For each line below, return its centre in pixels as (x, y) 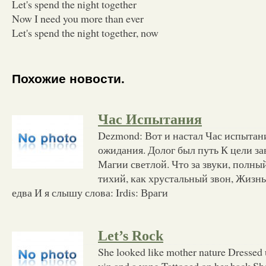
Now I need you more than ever (78, 18)
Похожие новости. (68, 79)
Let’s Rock (131, 235)
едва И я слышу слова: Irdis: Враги (90, 192)
